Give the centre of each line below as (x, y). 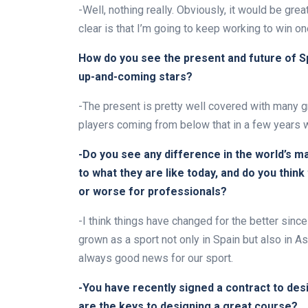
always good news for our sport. (156, 258)
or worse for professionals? (153, 192)
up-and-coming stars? (135, 77)
